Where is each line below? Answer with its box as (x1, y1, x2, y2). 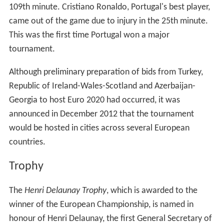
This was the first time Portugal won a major (8, 30, 169, 40)
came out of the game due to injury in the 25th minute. (8, 16, 208, 26)
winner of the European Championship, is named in (8, 200, 193, 210)
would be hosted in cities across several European (8, 123, 189, 133)
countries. (8, 137, 45, 147)
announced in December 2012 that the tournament (8, 109, 194, 119)
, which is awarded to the (106, 186, 197, 196)
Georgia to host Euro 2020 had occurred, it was (8, 95, 180, 105)
